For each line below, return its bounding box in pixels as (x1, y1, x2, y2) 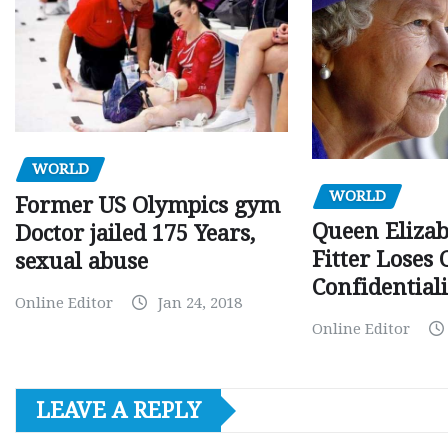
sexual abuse (15, 248, 148, 274)
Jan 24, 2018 (158, 293, 242, 312)
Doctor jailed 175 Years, (15, 220, 255, 246)
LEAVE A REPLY (36, 398, 201, 424)
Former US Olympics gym (15, 192, 280, 218)
